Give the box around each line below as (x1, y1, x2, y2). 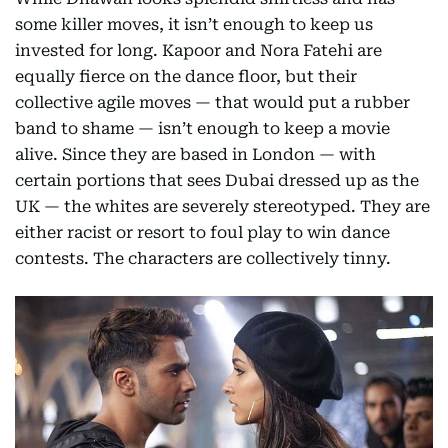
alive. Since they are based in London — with (15, 145, 376, 165)
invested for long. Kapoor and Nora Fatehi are (15, 41, 382, 61)
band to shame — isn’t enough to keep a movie (15, 119, 390, 139)
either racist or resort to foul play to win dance (15, 223, 390, 243)
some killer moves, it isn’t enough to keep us (15, 15, 373, 35)
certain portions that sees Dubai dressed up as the (15, 171, 419, 191)
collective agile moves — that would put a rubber (15, 93, 410, 113)
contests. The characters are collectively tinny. (15, 249, 391, 269)
